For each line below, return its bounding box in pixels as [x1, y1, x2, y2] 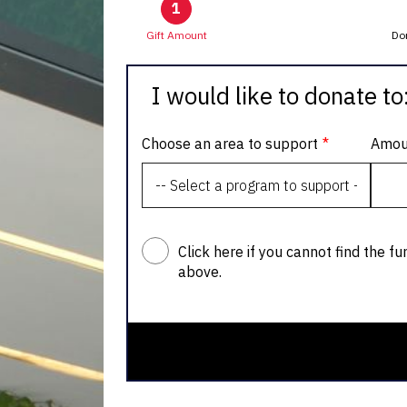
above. [178, 263, 222, 282]
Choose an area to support [142, 134, 318, 154]
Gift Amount [145, 28, 207, 43]
